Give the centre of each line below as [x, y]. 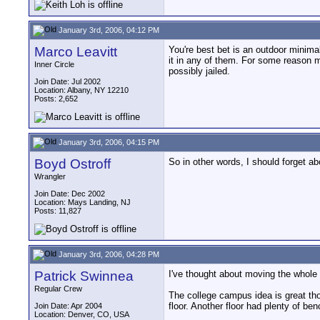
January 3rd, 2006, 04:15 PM [108, 142]
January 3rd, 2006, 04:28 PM [108, 254]
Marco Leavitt [76, 52]
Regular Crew [58, 289]
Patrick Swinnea [84, 276]
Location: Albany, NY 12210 [81, 90]
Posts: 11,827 [58, 211]
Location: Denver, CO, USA [82, 314]
